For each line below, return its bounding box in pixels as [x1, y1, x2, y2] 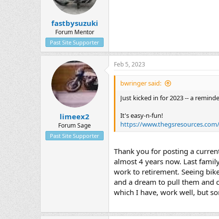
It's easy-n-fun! [120, 111, 163, 120]
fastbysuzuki [51, 18, 98, 28]
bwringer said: [120, 79, 161, 88]
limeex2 [60, 111, 89, 121]
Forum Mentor [55, 28, 94, 37]
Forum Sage [58, 121, 91, 130]
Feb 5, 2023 [114, 60, 145, 69]
